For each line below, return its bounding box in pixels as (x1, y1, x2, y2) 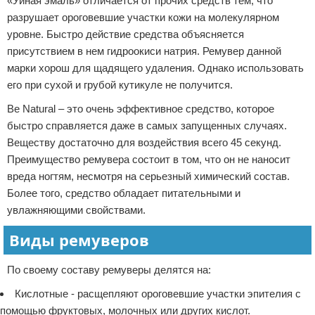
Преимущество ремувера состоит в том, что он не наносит (7, 153, 290, 165)
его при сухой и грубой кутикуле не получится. (7, 79, 233, 91)
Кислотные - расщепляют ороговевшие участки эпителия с (15, 288, 301, 300)
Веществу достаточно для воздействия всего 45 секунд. (7, 136, 281, 148)
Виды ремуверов (9, 229, 149, 250)
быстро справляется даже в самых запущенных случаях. (7, 120, 287, 131)
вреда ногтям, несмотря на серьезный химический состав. (7, 170, 290, 182)
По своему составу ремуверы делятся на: (7, 264, 211, 276)
